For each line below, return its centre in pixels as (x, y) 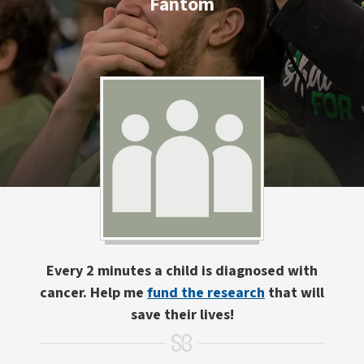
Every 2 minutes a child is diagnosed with (182, 271)
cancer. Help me (93, 293)
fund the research (206, 293)
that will (295, 293)
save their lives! (182, 315)
